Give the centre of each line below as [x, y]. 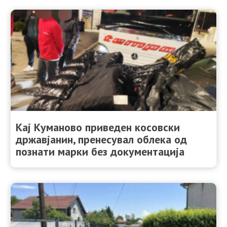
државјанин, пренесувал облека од [101, 139]
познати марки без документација [100, 151]
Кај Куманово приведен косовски [98, 127]
